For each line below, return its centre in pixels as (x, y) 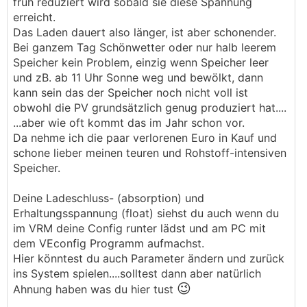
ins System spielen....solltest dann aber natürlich (137, 273)
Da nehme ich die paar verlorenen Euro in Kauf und (145, 138)
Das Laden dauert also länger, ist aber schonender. (145, 32)
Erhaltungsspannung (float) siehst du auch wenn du (146, 213)
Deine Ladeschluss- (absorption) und (109, 198)
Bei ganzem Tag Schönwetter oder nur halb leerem (145, 47)
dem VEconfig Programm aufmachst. (109, 243)
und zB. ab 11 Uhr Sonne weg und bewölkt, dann (138, 77)
